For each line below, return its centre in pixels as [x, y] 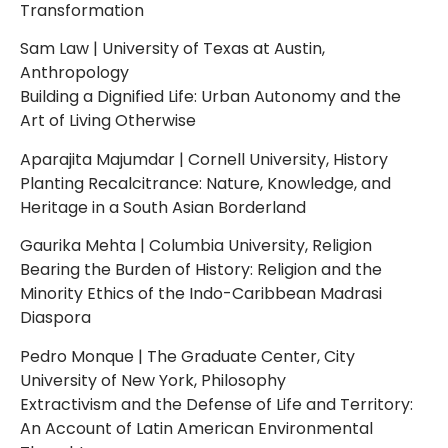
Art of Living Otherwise [108, 121]
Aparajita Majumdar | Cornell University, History [204, 159]
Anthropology [74, 73]
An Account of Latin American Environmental [196, 428]
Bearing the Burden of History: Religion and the [201, 270]
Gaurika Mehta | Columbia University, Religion [196, 246]
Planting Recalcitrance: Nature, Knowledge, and [205, 183]
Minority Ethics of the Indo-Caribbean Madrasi [201, 294]
